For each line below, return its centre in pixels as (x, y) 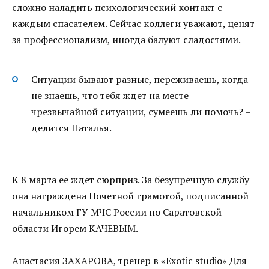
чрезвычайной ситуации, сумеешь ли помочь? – (141, 111)
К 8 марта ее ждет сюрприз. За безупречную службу (131, 179)
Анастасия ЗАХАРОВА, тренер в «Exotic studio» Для (129, 261)
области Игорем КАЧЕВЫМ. (75, 228)
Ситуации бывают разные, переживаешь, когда (140, 79)
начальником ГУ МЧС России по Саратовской (117, 212)
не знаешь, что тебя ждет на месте (110, 95)
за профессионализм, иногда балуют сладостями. (126, 40)
